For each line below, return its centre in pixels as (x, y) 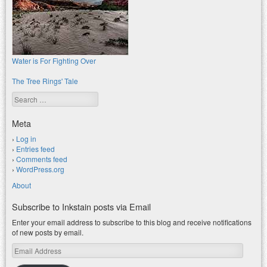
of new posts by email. (48, 232)
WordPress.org (40, 169)
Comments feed (42, 159)
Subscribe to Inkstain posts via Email (81, 207)
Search (24, 97)
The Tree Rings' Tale (45, 81)
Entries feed (35, 149)
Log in (26, 139)
